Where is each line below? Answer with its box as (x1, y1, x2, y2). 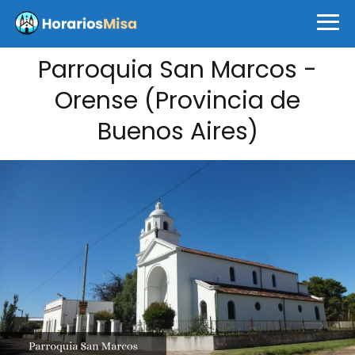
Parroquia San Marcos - (38, 53, 317, 86)
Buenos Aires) (97, 115, 258, 148)
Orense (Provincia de (55, 84, 300, 117)
